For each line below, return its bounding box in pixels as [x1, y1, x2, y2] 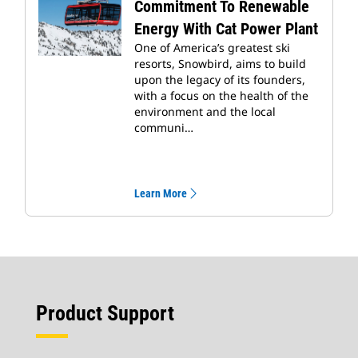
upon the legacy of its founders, [134, 72, 305, 88]
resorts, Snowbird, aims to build [134, 56, 306, 72]
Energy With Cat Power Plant [134, 19, 318, 39]
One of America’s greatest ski [134, 40, 290, 56]
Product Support [36, 301, 174, 326]
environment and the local [134, 104, 276, 120]
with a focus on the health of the [134, 88, 308, 104]
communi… [134, 120, 193, 136]
